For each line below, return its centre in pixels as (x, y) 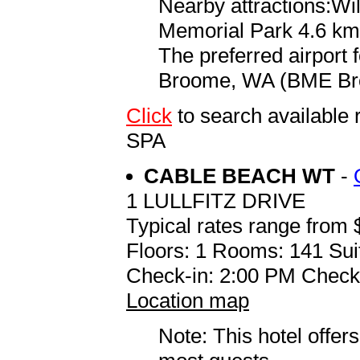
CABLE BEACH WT (242, 176)
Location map (188, 301)
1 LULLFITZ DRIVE (216, 201)
